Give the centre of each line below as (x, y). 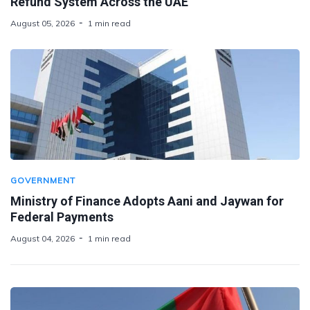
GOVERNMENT (43, 180)
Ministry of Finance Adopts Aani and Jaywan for (147, 201)
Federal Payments (62, 217)
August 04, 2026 (43, 238)
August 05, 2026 (43, 23)
